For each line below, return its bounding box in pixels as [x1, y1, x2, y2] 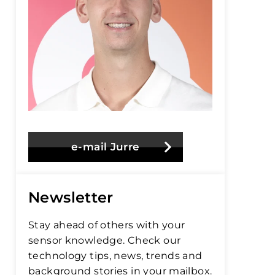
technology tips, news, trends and [28, 250, 203, 261]
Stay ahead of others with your [28, 219, 185, 231]
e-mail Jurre [71, 141, 140, 153]
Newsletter [28, 188, 114, 206]
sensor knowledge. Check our [28, 234, 181, 246]
